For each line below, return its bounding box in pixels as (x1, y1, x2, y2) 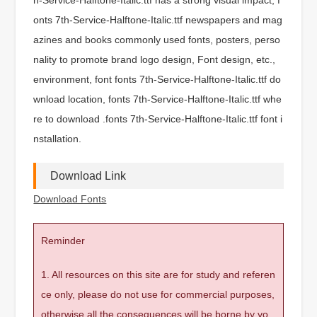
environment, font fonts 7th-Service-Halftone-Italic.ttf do (33, 73, 282, 85)
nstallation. (33, 132, 82, 144)
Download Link (50, 169, 127, 182)
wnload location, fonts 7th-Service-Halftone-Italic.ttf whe (33, 93, 282, 105)
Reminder (41, 234, 86, 246)
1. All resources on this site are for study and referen (41, 268, 276, 280)
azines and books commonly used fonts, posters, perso (33, 33, 281, 45)
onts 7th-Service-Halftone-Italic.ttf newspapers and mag (33, 13, 283, 25)
